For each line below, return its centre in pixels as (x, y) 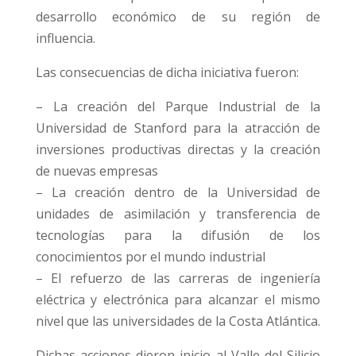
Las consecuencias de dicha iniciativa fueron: (167, 73)
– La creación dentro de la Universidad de (178, 193)
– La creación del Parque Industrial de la (178, 107)
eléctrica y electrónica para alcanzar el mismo (178, 300)
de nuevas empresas (97, 171)
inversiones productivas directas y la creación (178, 150)
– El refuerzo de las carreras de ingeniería (178, 279)
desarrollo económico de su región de (178, 17)
